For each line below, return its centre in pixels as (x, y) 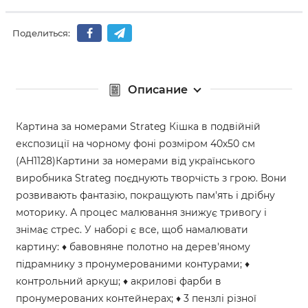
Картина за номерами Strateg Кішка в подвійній (138, 126)
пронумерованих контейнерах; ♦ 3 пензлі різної (136, 298)
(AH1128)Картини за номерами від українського (135, 161)
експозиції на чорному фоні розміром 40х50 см (135, 143)
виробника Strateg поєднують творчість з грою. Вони (151, 178)
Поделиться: (41, 33)
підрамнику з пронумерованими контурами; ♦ (133, 264)
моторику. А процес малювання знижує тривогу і (141, 212)
